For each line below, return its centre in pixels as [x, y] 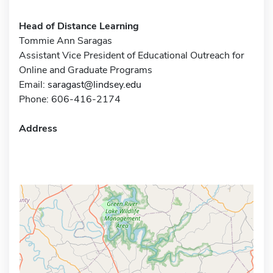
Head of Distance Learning [79, 26]
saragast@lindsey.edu [94, 84]
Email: [33, 84]
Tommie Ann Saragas [66, 41]
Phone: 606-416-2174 [70, 99]
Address [38, 128]
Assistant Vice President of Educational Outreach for [132, 55]
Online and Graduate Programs [86, 70]
